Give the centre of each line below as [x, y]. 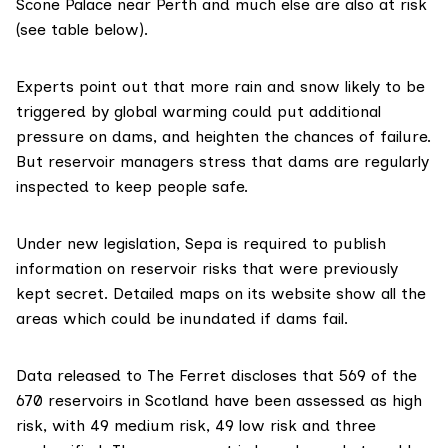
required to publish [314, 244]
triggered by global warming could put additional [198, 112]
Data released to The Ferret [121, 376]
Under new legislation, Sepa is [129, 244]
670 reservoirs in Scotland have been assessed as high [219, 401]
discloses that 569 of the [321, 376]
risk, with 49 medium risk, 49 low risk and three [196, 426]
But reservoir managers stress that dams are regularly [222, 162]
